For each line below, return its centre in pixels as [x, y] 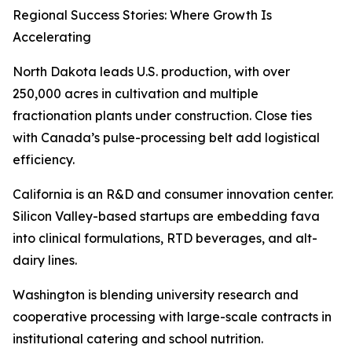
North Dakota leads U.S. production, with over [151, 72]
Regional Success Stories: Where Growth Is [142, 15]
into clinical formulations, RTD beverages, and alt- [165, 238]
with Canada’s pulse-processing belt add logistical [166, 138]
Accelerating [52, 37]
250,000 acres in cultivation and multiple [136, 94]
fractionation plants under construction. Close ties [162, 116]
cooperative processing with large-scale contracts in [172, 317]
